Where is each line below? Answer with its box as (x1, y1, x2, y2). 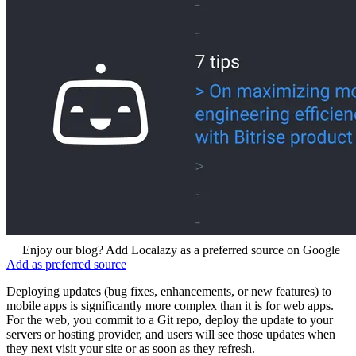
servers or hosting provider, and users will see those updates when (6, 327, 335, 341)
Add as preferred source (6, 257, 126, 271)
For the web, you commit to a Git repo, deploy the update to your (6, 312, 333, 327)
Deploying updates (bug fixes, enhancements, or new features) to (6, 284, 331, 298)
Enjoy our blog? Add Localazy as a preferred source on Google (22, 242, 340, 257)
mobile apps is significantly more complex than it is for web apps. (6, 298, 334, 312)
